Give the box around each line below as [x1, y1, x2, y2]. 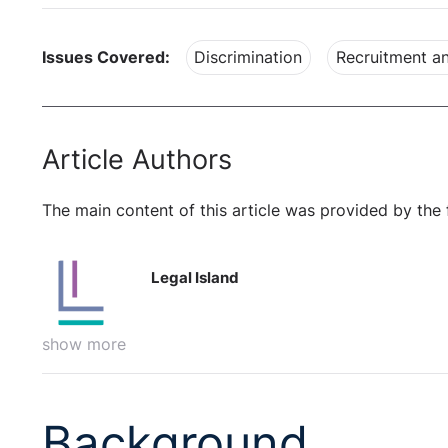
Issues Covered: [42, 47, 170, 67]
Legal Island [151, 267, 240, 287]
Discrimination [194, 47, 303, 67]
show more [42, 334, 126, 354]
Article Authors [42, 143, 232, 177]
